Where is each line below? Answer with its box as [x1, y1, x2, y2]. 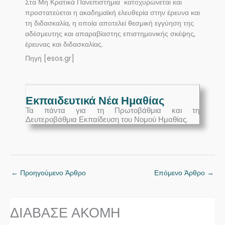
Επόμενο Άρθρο [154, 168, 207, 178]
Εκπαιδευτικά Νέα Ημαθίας [26, 93, 164, 109]
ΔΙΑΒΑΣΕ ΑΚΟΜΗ [10, 203, 121, 223]
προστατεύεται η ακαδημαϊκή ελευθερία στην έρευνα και [25, 8, 200, 18]
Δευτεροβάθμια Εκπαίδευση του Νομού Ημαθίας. [26, 114, 188, 125]
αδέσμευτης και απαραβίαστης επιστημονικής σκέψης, [25, 29, 195, 39]
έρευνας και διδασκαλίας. [25, 40, 103, 50]
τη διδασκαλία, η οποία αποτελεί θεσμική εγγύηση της [25, 19, 194, 29]
